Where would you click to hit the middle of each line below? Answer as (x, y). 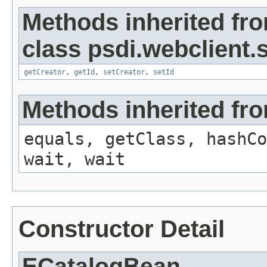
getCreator (45, 72)
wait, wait (74, 159)
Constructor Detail (122, 229)
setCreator (124, 72)
